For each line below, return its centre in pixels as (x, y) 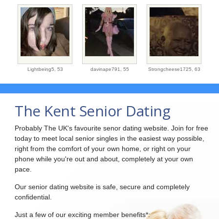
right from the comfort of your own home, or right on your (103, 148)
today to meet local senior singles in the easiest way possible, (109, 138)
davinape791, (107, 69)
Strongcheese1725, (171, 69)
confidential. (33, 197)
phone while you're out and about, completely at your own (104, 159)
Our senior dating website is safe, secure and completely (102, 186)
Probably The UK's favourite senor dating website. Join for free (111, 128)
